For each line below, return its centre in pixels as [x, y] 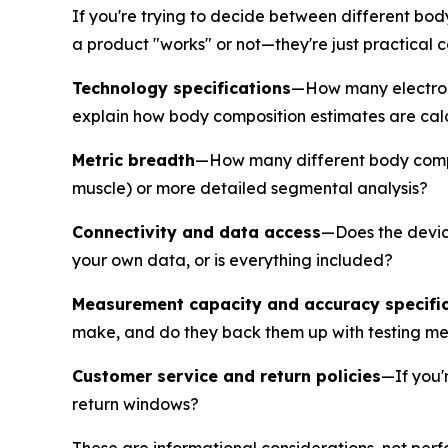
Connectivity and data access [196, 232]
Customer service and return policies [226, 376]
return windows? [135, 404]
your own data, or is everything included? [232, 260]
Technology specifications [181, 88]
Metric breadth [133, 160]
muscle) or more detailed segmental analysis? [250, 188]
